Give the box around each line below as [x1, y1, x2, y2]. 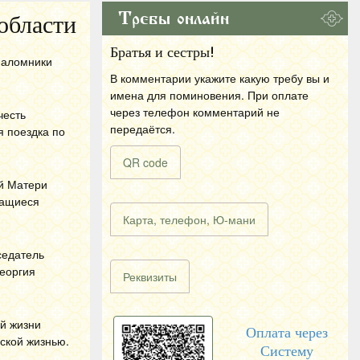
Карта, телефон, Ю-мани [123, 211, 256, 227]
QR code [123, 154, 168, 170]
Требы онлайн [118, 8, 229, 29]
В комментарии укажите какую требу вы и [110, 70, 329, 86]
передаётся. [110, 121, 175, 137]
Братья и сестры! [110, 44, 215, 60]
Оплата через [246, 325, 328, 341]
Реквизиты [123, 268, 177, 284]
